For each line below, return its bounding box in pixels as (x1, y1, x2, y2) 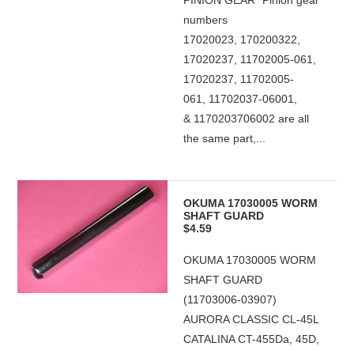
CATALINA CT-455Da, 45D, (183, 333, 320, 345)
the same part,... (183, 132, 266, 145)
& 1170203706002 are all (183, 112, 310, 125)
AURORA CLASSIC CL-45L (183, 313, 319, 326)
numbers (183, 13, 228, 26)
